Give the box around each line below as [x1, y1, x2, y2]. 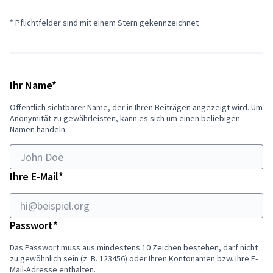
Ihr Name [10, 77, 52, 92]
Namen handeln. [10, 123, 67, 135]
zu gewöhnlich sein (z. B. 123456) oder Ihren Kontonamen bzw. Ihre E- [10, 252, 258, 264]
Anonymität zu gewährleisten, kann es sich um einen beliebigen [10, 112, 240, 124]
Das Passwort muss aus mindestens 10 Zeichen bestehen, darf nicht [10, 241, 258, 253]
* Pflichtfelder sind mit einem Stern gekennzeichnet [10, 16, 199, 28]
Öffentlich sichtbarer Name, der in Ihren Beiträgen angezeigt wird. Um [10, 101, 263, 113]
